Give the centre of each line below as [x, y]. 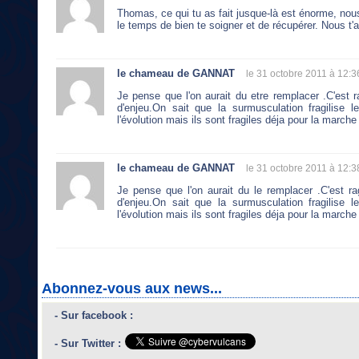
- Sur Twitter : [88, 343]
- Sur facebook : [94, 315]
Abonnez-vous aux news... [132, 288]
